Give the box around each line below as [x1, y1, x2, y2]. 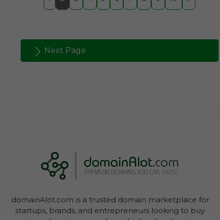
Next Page [44, 45, 86, 55]
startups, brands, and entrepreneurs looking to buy [15, 205, 205, 215]
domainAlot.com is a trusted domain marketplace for [11, 194, 209, 204]
